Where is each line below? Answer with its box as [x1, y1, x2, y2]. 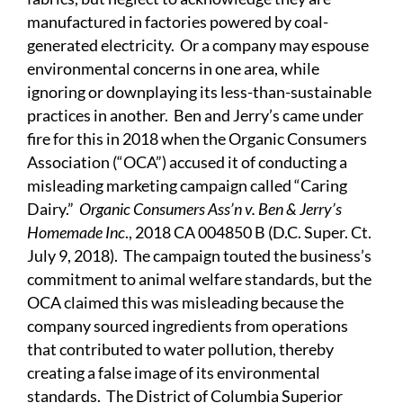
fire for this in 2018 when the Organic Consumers [27, 129, 367, 149]
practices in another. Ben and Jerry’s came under [27, 105, 363, 126]
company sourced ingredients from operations [27, 316, 348, 336]
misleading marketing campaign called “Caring [27, 175, 347, 196]
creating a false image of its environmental [27, 363, 320, 383]
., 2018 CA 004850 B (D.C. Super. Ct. [125, 222, 372, 243]
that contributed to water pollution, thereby [27, 339, 334, 360]
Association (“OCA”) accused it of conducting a [27, 152, 347, 173]
